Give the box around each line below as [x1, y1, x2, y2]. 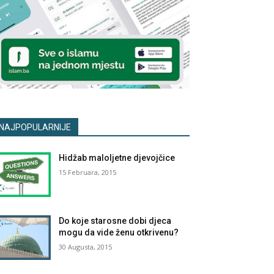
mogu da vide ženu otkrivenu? [59, 227, 179, 237]
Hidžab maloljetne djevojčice [59, 152, 176, 163]
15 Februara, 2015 [59, 167, 117, 177]
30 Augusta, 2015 [59, 242, 113, 251]
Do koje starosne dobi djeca [59, 215, 172, 226]
